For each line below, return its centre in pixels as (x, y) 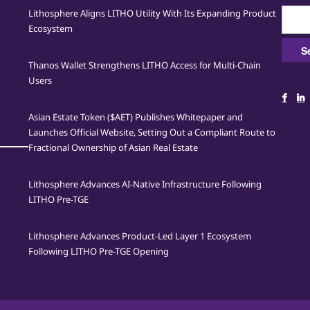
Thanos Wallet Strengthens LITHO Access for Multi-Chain (144, 65)
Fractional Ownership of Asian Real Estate (113, 147)
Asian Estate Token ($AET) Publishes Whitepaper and (135, 117)
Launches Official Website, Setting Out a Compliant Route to (152, 132)
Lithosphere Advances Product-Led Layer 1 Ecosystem (139, 236)
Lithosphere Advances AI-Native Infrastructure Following (145, 184)
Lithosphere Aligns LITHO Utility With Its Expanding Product (152, 13)
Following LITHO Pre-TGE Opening (98, 251)
